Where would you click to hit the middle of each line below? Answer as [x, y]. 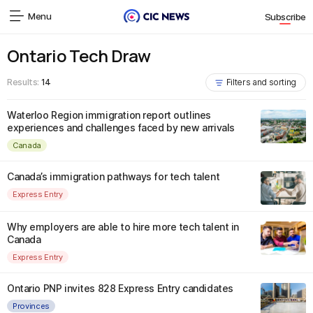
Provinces [31, 306]
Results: [24, 82]
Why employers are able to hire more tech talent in [123, 227]
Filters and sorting [261, 82]
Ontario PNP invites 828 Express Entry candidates [120, 288]
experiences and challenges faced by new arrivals [121, 128]
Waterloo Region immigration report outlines [109, 115]
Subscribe [285, 17]
